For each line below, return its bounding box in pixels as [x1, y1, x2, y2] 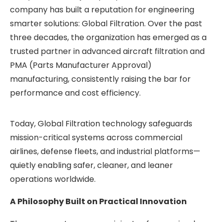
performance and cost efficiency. [10, 87, 141, 99]
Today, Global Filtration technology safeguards [10, 117, 192, 129]
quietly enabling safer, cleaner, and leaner [10, 159, 173, 171]
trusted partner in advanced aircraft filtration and [10, 45, 205, 57]
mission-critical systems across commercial [10, 131, 182, 143]
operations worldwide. [10, 173, 96, 185]
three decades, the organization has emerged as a [10, 31, 207, 43]
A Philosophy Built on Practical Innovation [10, 195, 187, 207]
